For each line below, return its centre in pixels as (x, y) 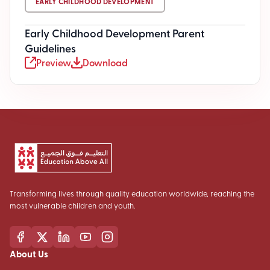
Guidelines (50, 48)
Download (105, 62)
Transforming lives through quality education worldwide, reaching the (132, 193)
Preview (54, 62)
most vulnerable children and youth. (72, 205)
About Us (29, 254)
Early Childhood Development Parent (115, 33)
